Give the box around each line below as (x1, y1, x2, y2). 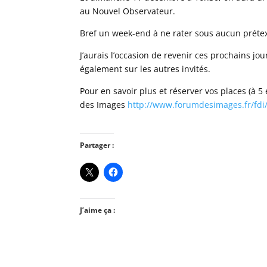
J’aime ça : (80, 205, 116, 215)
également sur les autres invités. (80, 63, 211, 74)
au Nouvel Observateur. (80, 5, 176, 17)
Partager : (80, 140, 114, 150)
